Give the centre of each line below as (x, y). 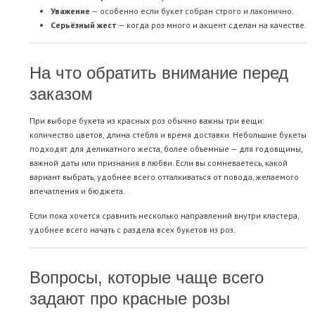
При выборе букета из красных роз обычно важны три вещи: (147, 121)
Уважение (70, 11)
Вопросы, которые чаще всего (147, 276)
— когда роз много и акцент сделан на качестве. (212, 25)
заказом (61, 93)
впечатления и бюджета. (77, 191)
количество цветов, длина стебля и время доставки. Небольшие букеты (168, 135)
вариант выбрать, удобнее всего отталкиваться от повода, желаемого (164, 177)
